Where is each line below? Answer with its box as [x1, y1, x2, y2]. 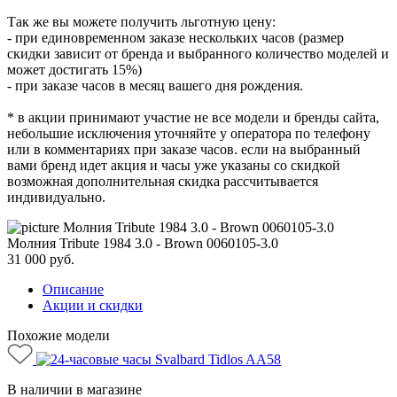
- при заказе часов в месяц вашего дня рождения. [7, 77, 303, 93]
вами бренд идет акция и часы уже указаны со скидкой [7, 157, 340, 173]
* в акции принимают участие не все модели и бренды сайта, [7, 109, 379, 125]
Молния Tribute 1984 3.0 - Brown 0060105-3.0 [7, 235, 278, 251]
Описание [43, 281, 104, 297]
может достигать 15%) [7, 61, 142, 77]
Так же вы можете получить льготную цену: [7, 13, 276, 29]
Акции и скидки [43, 297, 143, 313]
